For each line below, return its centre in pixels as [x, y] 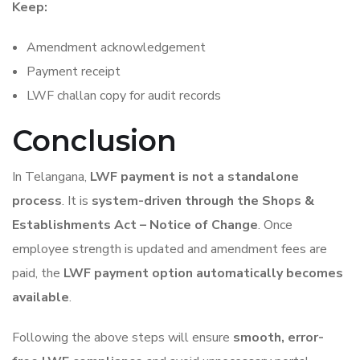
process [37, 201]
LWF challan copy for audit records [124, 96]
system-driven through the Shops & [203, 201]
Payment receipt [74, 72]
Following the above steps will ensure [123, 337]
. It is [77, 201]
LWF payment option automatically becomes [203, 273]
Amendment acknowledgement [116, 47]
